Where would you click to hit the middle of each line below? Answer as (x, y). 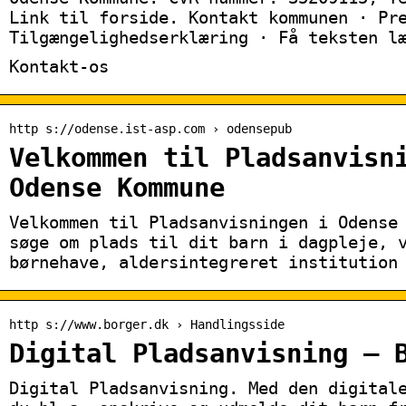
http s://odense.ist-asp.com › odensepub (150, 128)
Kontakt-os (59, 66)
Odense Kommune (117, 188)
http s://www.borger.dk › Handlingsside (147, 324)
